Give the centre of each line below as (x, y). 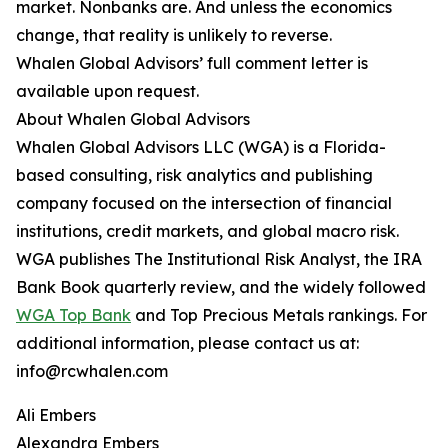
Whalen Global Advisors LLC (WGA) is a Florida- (201, 147)
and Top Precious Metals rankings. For (279, 315)
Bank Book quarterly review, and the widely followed (221, 287)
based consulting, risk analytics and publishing (194, 175)
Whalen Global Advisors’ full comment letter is (192, 63)
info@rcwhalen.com (92, 371)
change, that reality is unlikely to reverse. (174, 35)
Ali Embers (56, 415)
